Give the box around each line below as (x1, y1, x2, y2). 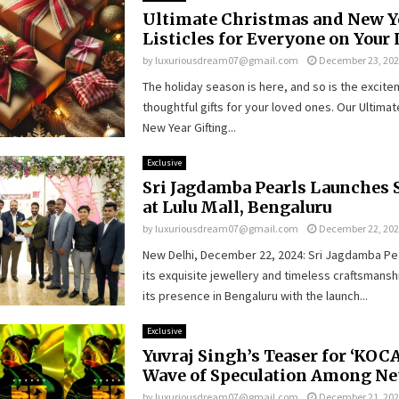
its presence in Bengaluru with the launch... (142, 287, 368, 304)
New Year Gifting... (142, 118, 236, 135)
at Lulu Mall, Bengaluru (142, 196, 331, 217)
